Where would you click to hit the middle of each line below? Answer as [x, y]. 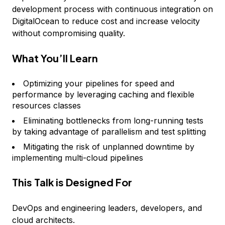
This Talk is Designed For [72, 182]
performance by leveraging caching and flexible [103, 94]
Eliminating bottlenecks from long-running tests [113, 120]
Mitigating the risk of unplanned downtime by [109, 146]
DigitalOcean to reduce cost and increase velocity [106, 21]
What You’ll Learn [55, 58]
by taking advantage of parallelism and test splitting [109, 131]
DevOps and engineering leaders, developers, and [107, 208]
